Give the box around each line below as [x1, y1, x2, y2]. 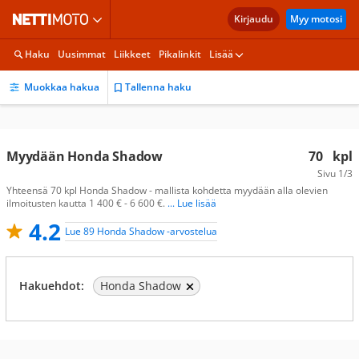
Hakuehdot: [19, 278, 84, 293]
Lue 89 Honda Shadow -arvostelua [65, 224, 217, 238]
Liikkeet [114, 47, 151, 61]
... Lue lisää [167, 196, 216, 210]
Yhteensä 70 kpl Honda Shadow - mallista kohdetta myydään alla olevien [6, 184, 328, 197]
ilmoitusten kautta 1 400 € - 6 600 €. [6, 196, 167, 210]
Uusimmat [58, 47, 106, 61]
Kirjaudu [234, 12, 273, 26]
